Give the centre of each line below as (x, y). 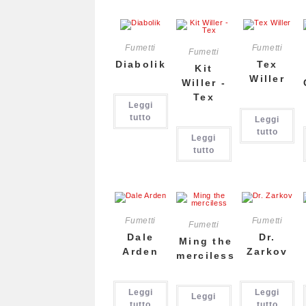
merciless (206, 255)
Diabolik (140, 64)
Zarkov (267, 251)
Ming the (206, 241)
